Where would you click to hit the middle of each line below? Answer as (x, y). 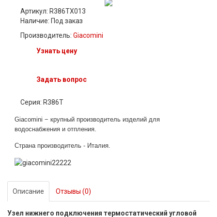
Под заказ (67, 21)
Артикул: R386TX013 (53, 11)
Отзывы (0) (73, 191)
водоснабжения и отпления (54, 129)
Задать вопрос (62, 80)
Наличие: (36, 21)
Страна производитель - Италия (62, 146)
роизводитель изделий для (120, 120)
